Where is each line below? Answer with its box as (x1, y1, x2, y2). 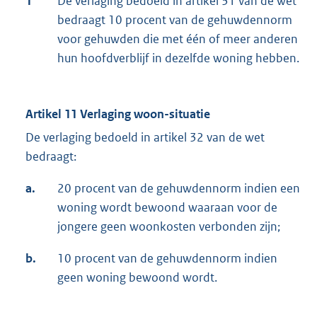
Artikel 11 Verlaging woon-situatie (25, 106, 210, 122)
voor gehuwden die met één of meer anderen (57, 31, 298, 47)
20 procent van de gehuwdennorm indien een (57, 180, 300, 197)
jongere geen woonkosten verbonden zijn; (57, 219, 280, 235)
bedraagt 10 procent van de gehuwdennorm (57, 12, 292, 28)
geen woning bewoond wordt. (57, 270, 217, 286)
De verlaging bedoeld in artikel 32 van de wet (25, 129, 265, 146)
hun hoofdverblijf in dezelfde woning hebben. (57, 50, 299, 67)
